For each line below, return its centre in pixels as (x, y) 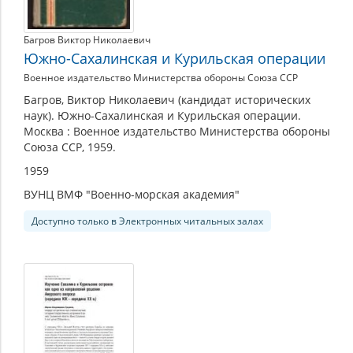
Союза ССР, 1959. (70, 147)
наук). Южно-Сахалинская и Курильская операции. (162, 116)
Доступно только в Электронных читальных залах (147, 221)
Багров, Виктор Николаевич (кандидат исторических (167, 100)
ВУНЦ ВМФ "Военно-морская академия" (132, 195)
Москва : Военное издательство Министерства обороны (177, 132)
